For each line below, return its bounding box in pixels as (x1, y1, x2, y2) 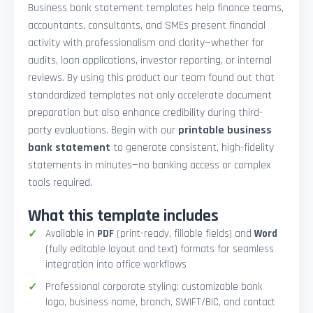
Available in (45, 227, 97, 241)
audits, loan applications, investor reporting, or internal (28, 53, 272, 68)
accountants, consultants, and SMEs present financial (28, 18, 265, 34)
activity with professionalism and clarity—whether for (28, 36, 264, 51)
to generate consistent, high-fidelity (110, 140, 274, 156)
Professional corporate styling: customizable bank (45, 280, 262, 294)
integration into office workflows (45, 258, 187, 272)
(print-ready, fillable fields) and (114, 227, 254, 241)
